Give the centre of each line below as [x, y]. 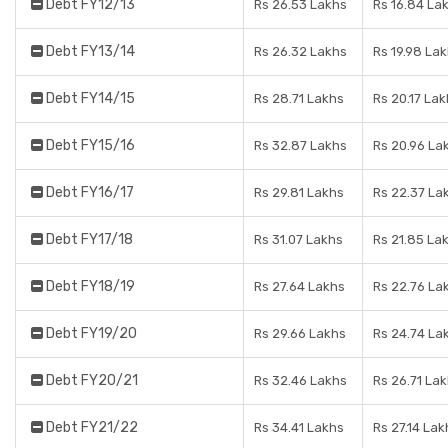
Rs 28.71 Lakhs [299, 98]
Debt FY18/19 [89, 286]
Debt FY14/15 [89, 98]
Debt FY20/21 [90, 380]
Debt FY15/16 [89, 145]
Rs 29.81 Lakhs [299, 192]
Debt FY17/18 [88, 239]
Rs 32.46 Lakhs [300, 380]
